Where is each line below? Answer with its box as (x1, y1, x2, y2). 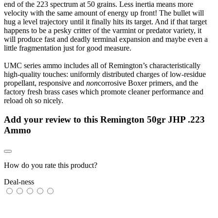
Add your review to (4, 114, 84, 125)
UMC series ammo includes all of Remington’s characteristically (4, 61, 200, 70)
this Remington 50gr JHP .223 (84, 114, 205, 125)
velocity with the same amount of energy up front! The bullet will (4, 8, 204, 17)
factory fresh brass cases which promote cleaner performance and (4, 87, 203, 96)
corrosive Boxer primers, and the (98, 78, 198, 87)
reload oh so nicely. (4, 96, 63, 105)
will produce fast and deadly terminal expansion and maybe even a (4, 35, 208, 43)
